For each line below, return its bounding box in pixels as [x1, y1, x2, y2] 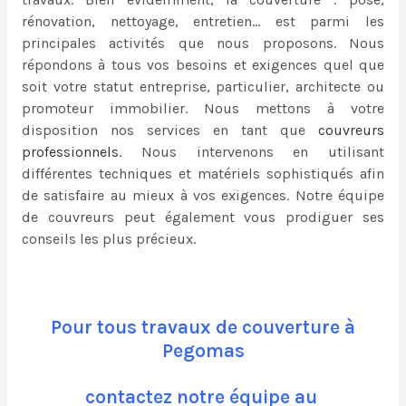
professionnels [21, 142, 119, 160]
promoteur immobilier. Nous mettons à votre [21, 99, 385, 117]
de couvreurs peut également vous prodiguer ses [21, 208, 385, 226]
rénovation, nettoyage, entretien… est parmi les [21, 12, 385, 30]
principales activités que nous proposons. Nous [21, 34, 385, 52]
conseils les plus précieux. [21, 229, 196, 247]
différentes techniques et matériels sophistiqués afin [21, 164, 385, 182]
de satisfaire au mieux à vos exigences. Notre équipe [21, 186, 385, 204]
